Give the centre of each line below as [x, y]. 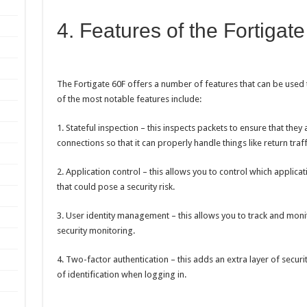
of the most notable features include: [129, 99]
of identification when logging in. [121, 275]
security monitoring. [96, 231]
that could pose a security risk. [115, 187]
